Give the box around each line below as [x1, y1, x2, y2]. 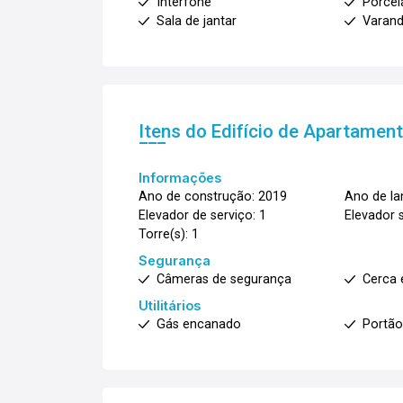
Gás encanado [157, 317, 241, 332]
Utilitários [139, 298, 201, 313]
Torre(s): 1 [139, 227, 199, 242]
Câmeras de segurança [157, 272, 291, 287]
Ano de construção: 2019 [139, 189, 287, 204]
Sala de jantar [157, 13, 237, 29]
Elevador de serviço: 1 [139, 208, 266, 223]
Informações [139, 170, 221, 185]
